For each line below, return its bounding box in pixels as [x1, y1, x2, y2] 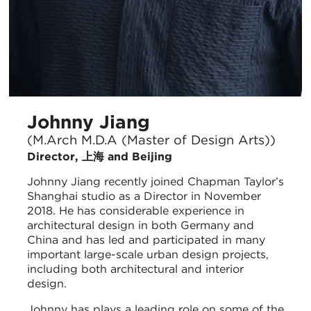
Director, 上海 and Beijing [27, 150, 172, 164]
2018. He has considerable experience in [27, 204, 244, 218]
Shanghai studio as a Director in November [27, 190, 261, 203]
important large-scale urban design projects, [27, 248, 269, 262]
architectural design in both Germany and [27, 219, 254, 233]
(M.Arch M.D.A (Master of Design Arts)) [27, 132, 276, 148]
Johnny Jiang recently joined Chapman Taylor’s [27, 175, 284, 189]
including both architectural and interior [27, 262, 244, 276]
